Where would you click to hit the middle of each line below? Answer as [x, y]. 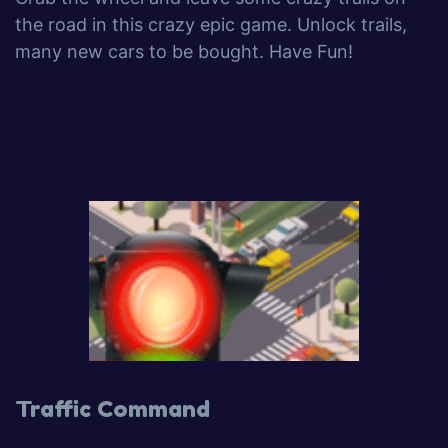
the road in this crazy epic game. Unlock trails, [211, 24]
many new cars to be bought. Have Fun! [184, 51]
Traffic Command [112, 408]
